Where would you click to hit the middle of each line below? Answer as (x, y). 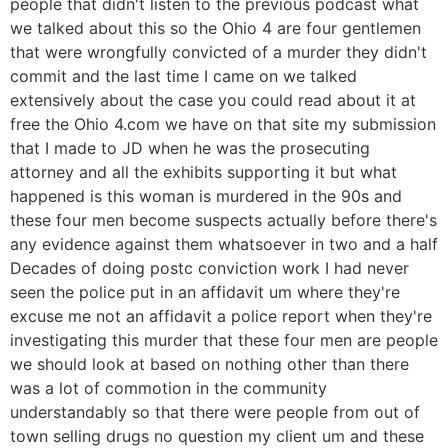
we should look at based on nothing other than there (209, 364)
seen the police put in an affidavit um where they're (205, 292)
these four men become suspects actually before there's (223, 220)
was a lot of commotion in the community (168, 388)
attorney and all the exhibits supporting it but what (203, 172)
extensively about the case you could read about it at (213, 100)
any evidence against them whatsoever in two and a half (224, 244)
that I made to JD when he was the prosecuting (190, 148)
